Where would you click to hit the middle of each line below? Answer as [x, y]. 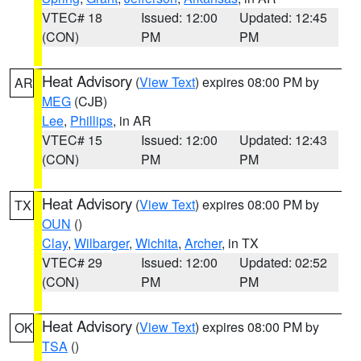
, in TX [240, 243]
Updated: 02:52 [284, 262]
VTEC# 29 [72, 262]
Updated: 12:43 [284, 140]
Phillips [91, 120]
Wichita [157, 243]
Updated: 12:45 [284, 17]
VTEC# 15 [72, 140]
